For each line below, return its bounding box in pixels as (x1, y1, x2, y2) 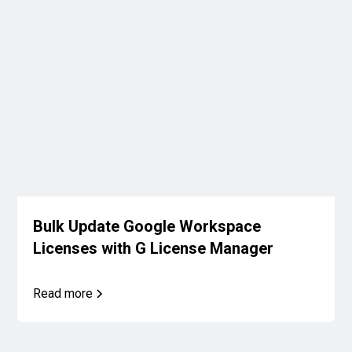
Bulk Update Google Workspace (33, 217, 262, 236)
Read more (33, 286, 93, 302)
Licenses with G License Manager (33, 239, 274, 258)
